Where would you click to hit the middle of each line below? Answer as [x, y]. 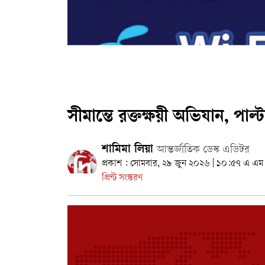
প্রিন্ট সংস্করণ [122, 179]
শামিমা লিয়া [129, 151]
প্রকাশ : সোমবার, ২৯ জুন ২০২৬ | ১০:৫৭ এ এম [182, 164]
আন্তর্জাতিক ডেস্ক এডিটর [203, 151]
